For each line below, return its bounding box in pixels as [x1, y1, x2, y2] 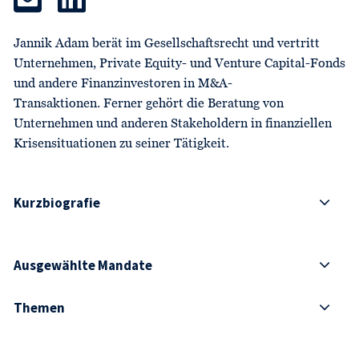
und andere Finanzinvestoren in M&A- [14, 77, 232, 91]
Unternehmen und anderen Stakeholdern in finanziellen [14, 117, 332, 131]
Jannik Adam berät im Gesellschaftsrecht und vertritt [14, 37, 320, 50]
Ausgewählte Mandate [14, 256, 152, 274]
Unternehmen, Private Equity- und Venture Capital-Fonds [14, 57, 345, 71]
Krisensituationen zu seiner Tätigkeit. [14, 137, 229, 151]
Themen [14, 298, 65, 317]
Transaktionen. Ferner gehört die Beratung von [14, 97, 284, 111]
